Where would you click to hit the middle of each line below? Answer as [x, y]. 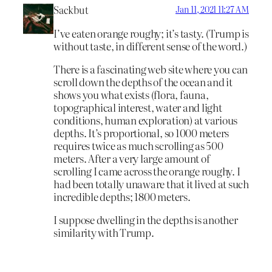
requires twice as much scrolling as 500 [138, 145]
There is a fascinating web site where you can [151, 69]
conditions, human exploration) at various [146, 120]
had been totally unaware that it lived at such [151, 183]
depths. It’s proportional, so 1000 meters [141, 132]
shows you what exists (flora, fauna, [131, 94]
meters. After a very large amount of [132, 158]
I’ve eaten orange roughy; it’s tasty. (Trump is [151, 33]
